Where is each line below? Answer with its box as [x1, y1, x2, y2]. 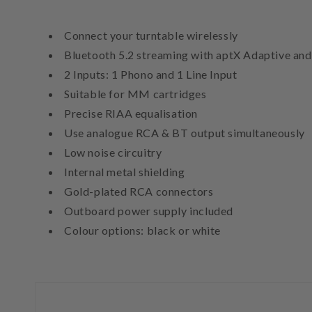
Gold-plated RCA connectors [64, 185, 214, 198]
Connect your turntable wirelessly [64, 29, 238, 42]
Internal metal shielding [64, 165, 185, 179]
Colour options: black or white [64, 224, 221, 237]
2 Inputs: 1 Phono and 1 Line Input [64, 68, 237, 81]
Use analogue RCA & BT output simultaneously [64, 126, 305, 140]
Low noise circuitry [64, 146, 162, 159]
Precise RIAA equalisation [64, 107, 198, 120]
